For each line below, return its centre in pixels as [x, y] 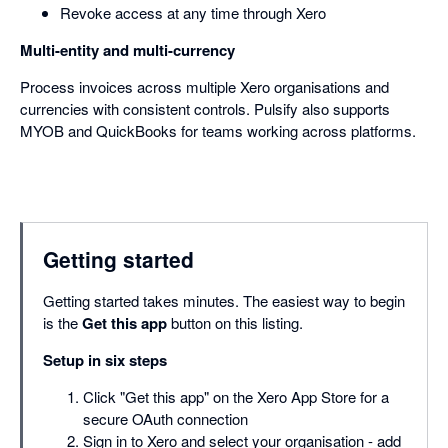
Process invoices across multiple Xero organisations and [204, 87]
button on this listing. [235, 323]
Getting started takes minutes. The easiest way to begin [224, 301]
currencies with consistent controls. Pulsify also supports [205, 109]
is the [62, 323]
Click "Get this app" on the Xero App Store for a [236, 397]
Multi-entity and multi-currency [127, 50]
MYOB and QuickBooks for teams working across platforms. [218, 131]
